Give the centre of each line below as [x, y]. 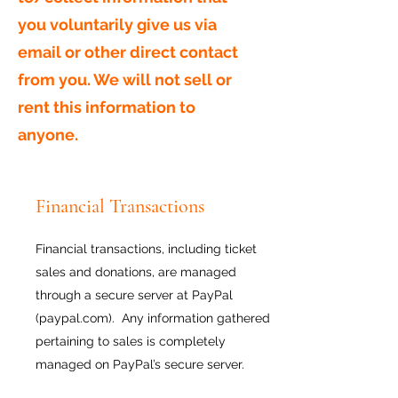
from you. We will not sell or [125, 80]
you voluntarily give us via [117, 24]
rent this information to [107, 107]
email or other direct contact [128, 52]
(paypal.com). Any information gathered [153, 318]
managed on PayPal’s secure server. [140, 364]
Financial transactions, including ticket [146, 249]
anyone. [48, 135]
